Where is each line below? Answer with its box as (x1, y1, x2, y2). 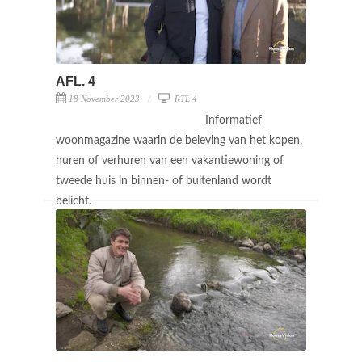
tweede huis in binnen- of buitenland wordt (56, 175, 271, 187)
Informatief (205, 114, 262, 126)
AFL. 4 (56, 74, 95, 88)
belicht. (56, 195, 95, 207)
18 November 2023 (69, 93, 140, 103)
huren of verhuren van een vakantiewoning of (56, 154, 284, 166)
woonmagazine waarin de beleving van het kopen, (56, 134, 302, 146)
